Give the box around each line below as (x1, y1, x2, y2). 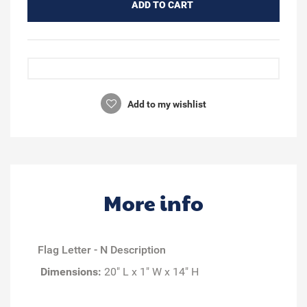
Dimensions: (40, 265, 101, 278)
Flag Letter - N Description (38, 243, 166, 256)
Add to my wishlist (125, 98, 206, 110)
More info (103, 188, 204, 217)
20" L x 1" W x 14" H (101, 265, 199, 278)
